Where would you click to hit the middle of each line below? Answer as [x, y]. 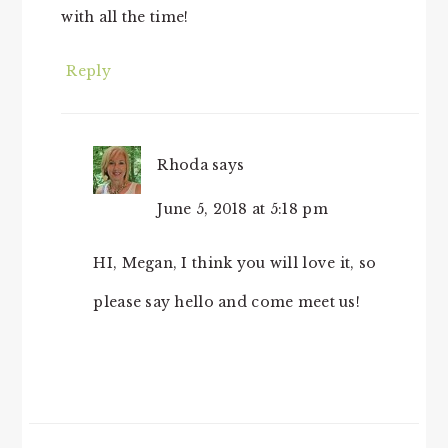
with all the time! [125, 17]
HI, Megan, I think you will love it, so [235, 263]
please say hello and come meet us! [226, 302]
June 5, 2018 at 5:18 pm [242, 209]
